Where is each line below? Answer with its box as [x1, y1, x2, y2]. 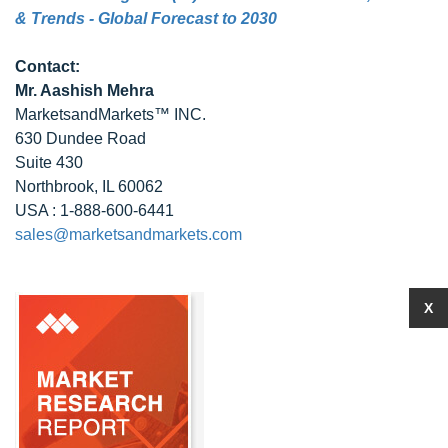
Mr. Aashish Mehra [15, 82, 154, 99]
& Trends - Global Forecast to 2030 [15, 10, 277, 27]
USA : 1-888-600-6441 [15, 202, 174, 219]
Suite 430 [15, 154, 83, 171]
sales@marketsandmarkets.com [15, 226, 242, 243]
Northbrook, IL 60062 [15, 178, 163, 195]
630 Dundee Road [15, 130, 146, 147]
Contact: [15, 58, 80, 75]
